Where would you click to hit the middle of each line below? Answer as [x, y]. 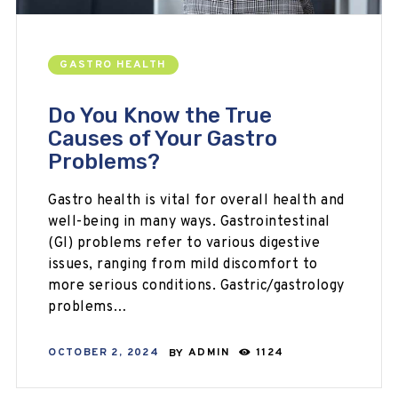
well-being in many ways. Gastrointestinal [189, 222]
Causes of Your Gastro [163, 138]
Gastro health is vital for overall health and [196, 200]
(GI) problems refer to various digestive [184, 243]
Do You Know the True [160, 115]
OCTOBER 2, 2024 [104, 353]
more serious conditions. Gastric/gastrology [196, 286]
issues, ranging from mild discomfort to [183, 264]
